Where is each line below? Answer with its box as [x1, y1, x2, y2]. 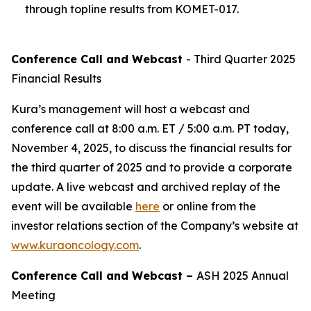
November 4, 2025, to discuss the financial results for [11, 141, 292, 155]
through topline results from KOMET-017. [25, 2, 239, 16]
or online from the [160, 199, 256, 213]
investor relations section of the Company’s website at [11, 219, 299, 233]
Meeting [11, 288, 56, 302]
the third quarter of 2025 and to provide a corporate [11, 160, 292, 174]
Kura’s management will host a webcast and [11, 102, 250, 116]
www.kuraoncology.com [11, 238, 139, 252]
